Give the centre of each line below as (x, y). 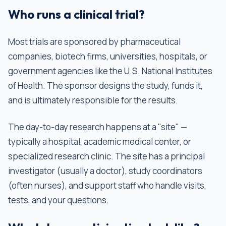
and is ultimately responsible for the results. (93, 100)
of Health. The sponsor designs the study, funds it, (105, 86)
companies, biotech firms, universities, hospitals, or (108, 56)
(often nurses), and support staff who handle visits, (107, 185)
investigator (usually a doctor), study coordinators (105, 171)
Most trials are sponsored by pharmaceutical (94, 42)
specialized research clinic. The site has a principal (106, 156)
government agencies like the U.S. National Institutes (110, 71)
